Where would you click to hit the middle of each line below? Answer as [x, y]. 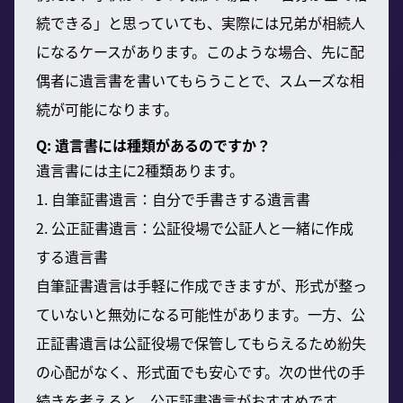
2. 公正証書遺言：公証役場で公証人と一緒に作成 [195, 227]
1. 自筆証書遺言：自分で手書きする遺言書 [173, 198]
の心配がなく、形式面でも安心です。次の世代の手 [201, 371]
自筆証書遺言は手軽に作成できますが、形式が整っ [201, 285]
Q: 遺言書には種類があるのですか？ [153, 144]
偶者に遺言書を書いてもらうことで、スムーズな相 [200, 80]
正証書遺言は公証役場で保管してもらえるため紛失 [201, 342]
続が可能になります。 [107, 108]
